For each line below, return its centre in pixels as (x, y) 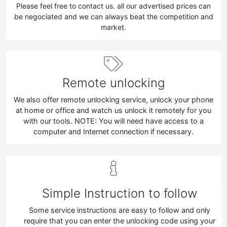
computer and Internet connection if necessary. (113, 132)
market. (113, 27)
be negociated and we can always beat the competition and (113, 17)
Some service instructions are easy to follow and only (120, 210)
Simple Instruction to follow (120, 193)
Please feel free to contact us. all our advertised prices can (113, 6)
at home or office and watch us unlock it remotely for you (113, 110)
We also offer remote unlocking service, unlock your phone (113, 100)
